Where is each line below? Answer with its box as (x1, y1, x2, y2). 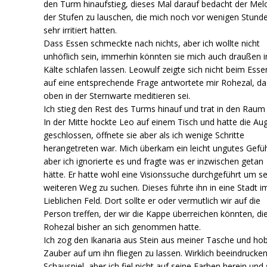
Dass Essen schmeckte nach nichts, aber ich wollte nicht (44, 37, 260, 49)
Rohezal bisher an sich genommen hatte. (44, 221, 201, 232)
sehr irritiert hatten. (44, 24, 117, 36)
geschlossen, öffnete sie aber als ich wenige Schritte (44, 129, 245, 141)
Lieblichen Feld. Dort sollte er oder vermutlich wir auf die (44, 194, 261, 206)
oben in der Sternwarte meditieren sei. (44, 89, 191, 101)
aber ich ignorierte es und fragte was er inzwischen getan (44, 155, 264, 167)
